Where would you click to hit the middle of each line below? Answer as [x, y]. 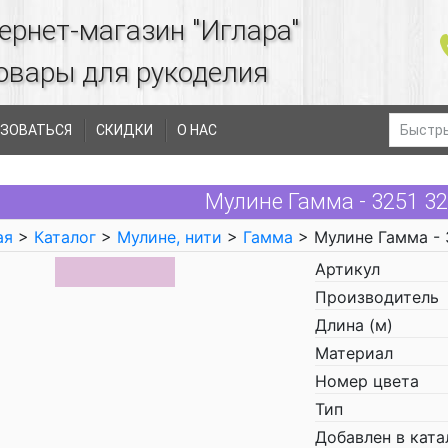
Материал [354, 353]
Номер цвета [367, 381]
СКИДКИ [124, 130]
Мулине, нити [169, 237]
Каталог [65, 237]
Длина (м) [354, 325]
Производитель [377, 297]
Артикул [347, 269]
